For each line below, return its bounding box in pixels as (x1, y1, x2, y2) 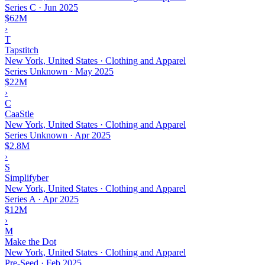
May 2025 (75, 66, 114, 76)
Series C (5, 2, 36, 12)
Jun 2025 (44, 2, 78, 12)
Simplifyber (5, 172, 49, 183)
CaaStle (5, 108, 34, 119)
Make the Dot (5, 236, 56, 247)
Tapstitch (5, 44, 38, 55)
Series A (5, 193, 35, 204)
